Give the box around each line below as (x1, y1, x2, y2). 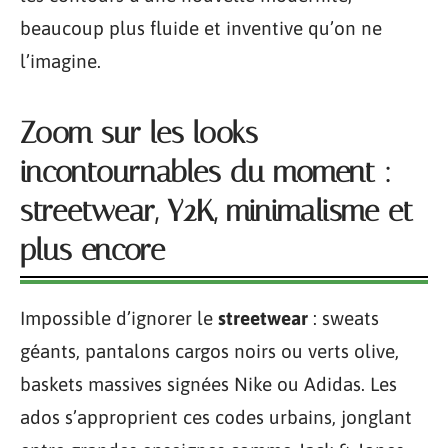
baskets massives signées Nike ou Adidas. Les (20, 373, 397, 395)
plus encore (20, 232, 165, 268)
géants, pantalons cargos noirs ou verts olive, (20, 340, 399, 362)
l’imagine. (20, 50, 101, 72)
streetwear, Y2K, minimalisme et (20, 193, 413, 229)
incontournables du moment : (20, 154, 392, 190)
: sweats (308, 307, 379, 329)
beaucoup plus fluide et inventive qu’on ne (20, 17, 382, 39)
